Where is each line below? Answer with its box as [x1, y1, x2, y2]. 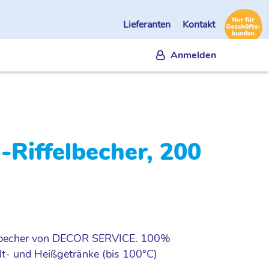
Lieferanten [123, 18, 173, 32]
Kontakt [183, 18, 215, 32]
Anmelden [171, 48, 216, 62]
